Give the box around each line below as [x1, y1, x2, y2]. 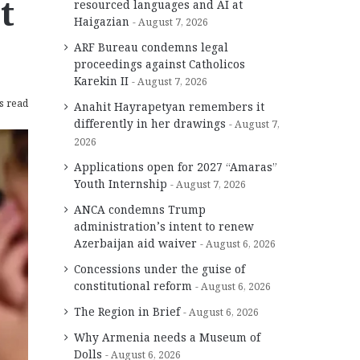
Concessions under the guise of [74, 260, 245, 276]
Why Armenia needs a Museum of [74, 329, 260, 345]
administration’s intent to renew [74, 218, 254, 234]
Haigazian [74, 13, 129, 29]
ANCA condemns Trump [74, 201, 206, 217]
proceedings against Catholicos [74, 55, 245, 72]
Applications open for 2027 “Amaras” [74, 158, 277, 174]
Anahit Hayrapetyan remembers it [74, 98, 264, 114]
